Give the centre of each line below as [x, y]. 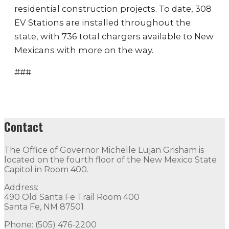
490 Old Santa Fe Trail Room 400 [72, 197]
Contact [24, 127]
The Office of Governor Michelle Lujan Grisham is [104, 150]
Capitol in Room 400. [46, 169]
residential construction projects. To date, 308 [113, 8]
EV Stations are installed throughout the [102, 22]
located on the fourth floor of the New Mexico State [110, 159]
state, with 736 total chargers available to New [114, 36]
